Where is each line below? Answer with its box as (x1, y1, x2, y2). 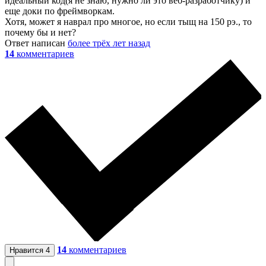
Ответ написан (5, 37, 68, 48)
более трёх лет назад (68, 37, 150, 48)
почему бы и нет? (5, 27, 76, 37)
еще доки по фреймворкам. (5, 5, 115, 16)
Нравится (9, 245, 46, 255)
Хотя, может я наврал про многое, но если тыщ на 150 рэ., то (5, 16, 252, 27)
